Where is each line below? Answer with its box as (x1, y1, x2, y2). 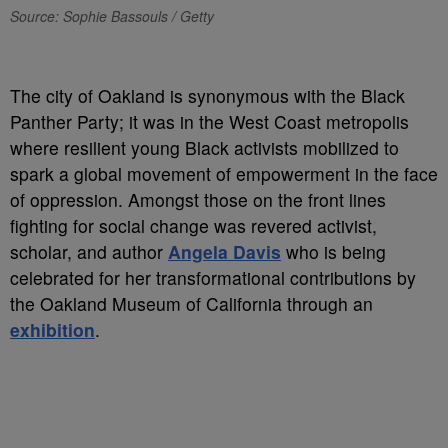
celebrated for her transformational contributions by (10, 265, 416, 290)
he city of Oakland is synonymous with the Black (21, 83, 405, 108)
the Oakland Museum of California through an (10, 291, 373, 316)
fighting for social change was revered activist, (10, 213, 377, 238)
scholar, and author (10, 239, 168, 264)
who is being (281, 239, 386, 264)
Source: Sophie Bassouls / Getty (10, 6, 214, 26)
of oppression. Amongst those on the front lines (10, 187, 386, 212)
